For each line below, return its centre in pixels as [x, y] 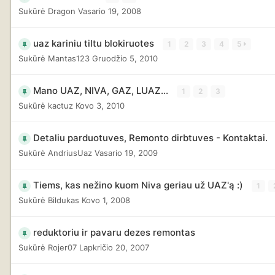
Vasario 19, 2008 [110, 11]
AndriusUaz [70, 153]
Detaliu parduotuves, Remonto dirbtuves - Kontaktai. [152, 137]
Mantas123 [69, 58]
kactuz [60, 105]
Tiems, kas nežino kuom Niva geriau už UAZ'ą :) [139, 185]
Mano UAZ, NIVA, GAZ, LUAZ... [102, 90]
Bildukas [64, 200]
